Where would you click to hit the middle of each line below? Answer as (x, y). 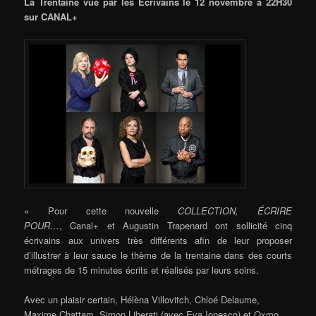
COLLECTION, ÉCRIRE (235, 210)
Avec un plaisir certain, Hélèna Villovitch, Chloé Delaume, (142, 299)
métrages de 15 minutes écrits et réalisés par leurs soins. (142, 269)
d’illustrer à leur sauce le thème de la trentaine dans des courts (158, 255)
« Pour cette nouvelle (101, 210)
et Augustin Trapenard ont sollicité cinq (195, 225)
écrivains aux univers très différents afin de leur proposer (158, 240)
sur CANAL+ (51, 17)
